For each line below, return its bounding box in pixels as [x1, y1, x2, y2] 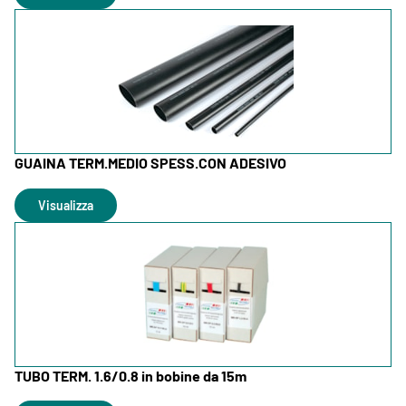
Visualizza [38, 197, 93, 213]
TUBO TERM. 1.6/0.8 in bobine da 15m [14, 366, 246, 384]
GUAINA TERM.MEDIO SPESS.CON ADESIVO [14, 154, 286, 172]
